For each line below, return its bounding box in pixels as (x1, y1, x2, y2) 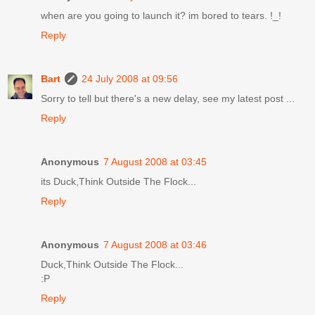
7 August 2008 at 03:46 (103, 238, 207, 250)
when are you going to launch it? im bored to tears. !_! (41, 9, 281, 21)
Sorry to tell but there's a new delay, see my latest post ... (41, 92, 295, 104)
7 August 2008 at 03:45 (103, 155, 207, 167)
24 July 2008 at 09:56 (82, 72, 178, 84)
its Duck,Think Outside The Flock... (41, 175, 196, 187)
